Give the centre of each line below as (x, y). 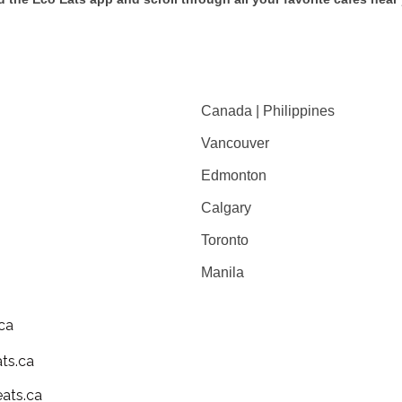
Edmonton (234, 175)
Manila (224, 272)
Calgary (228, 208)
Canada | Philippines (268, 111)
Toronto (227, 240)
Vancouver (235, 143)
